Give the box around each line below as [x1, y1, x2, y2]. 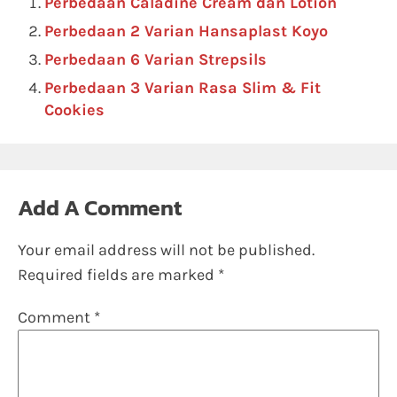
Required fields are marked [18, 265, 218, 284]
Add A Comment [18, 191, 182, 224]
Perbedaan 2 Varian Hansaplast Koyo [44, 21, 328, 41]
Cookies [44, 100, 105, 120]
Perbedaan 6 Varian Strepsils [44, 50, 267, 69]
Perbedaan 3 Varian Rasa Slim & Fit [44, 78, 321, 97]
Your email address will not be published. [18, 240, 315, 260]
